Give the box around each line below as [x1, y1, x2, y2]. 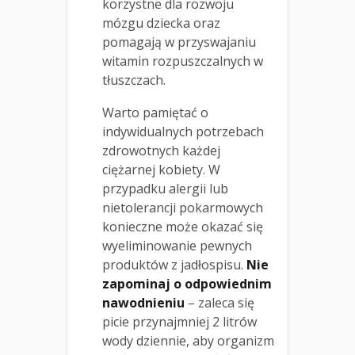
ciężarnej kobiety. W [102, 161, 220, 179]
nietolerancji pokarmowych [102, 199, 263, 217]
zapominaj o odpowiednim [102, 275, 272, 293]
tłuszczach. [102, 71, 166, 90]
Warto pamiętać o [102, 104, 208, 122]
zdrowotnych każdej [102, 142, 220, 160]
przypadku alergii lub [102, 180, 228, 198]
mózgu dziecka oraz [102, 14, 220, 32]
